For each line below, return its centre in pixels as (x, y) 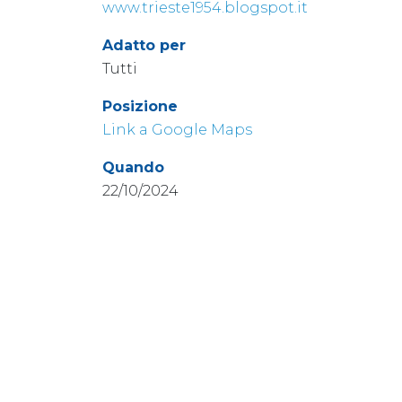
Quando (133, 167)
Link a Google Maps (177, 130)
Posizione (140, 106)
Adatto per (144, 45)
